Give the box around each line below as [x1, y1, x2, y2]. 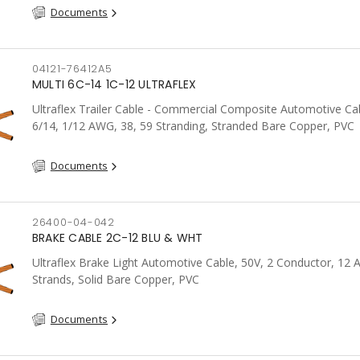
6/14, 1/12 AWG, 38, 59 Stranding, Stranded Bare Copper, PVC [31, 118, 354, 133]
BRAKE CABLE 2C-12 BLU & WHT [31, 230, 203, 246]
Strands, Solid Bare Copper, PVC [31, 272, 199, 287]
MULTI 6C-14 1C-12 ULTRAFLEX [31, 76, 197, 92]
